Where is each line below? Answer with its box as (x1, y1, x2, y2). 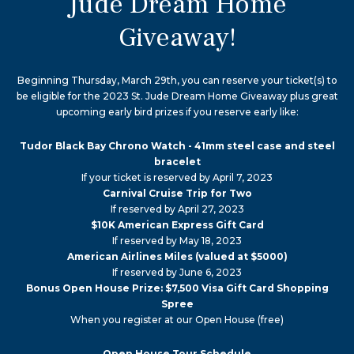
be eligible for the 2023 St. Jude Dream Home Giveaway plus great (16, 90, 338, 103)
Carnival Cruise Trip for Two (102, 187, 252, 200)
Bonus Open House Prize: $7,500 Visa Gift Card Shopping (25, 282, 329, 295)
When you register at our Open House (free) (70, 314, 284, 326)
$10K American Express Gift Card (90, 219, 264, 232)
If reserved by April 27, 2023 (110, 203, 244, 216)
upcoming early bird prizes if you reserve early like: (55, 106, 299, 119)
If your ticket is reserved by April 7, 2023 (81, 171, 273, 184)
